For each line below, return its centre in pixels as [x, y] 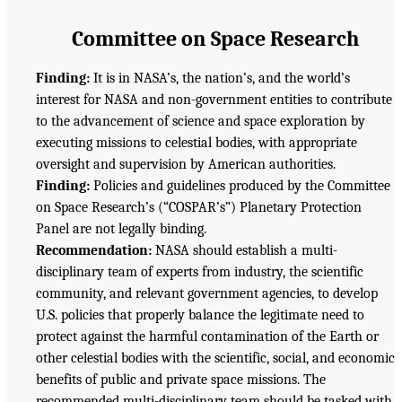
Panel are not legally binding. [121, 229]
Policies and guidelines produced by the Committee [240, 186]
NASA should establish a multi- [245, 251]
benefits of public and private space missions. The [181, 380]
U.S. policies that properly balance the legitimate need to [200, 315]
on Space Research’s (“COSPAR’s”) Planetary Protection [199, 208]
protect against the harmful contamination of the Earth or [207, 337]
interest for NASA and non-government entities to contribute [214, 100]
